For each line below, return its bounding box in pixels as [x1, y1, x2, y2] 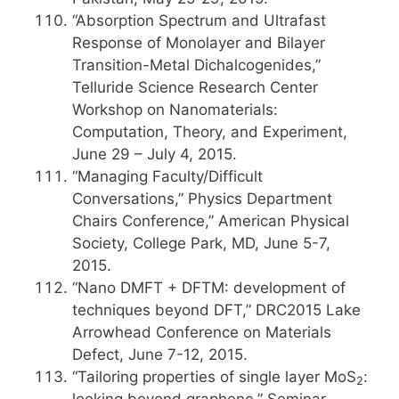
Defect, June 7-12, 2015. [72, 346, 248, 363]
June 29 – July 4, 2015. [72, 145, 237, 163]
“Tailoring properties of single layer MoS [72, 368, 356, 386]
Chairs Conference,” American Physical [72, 212, 349, 230]
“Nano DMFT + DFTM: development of [72, 279, 346, 297]
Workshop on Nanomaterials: [72, 101, 278, 118]
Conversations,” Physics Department [72, 190, 332, 208]
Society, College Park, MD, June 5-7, [72, 234, 330, 252]
